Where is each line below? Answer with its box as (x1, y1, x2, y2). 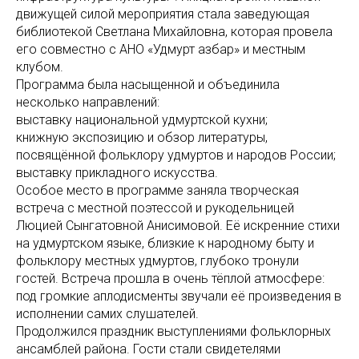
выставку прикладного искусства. (16, 165, 218, 181)
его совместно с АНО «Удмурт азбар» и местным (16, 42, 305, 58)
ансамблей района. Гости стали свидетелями (16, 341, 280, 357)
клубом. (16, 59, 63, 75)
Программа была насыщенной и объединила (16, 77, 280, 93)
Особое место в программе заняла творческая (16, 183, 299, 199)
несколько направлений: (16, 95, 159, 111)
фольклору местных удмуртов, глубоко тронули (16, 253, 299, 269)
